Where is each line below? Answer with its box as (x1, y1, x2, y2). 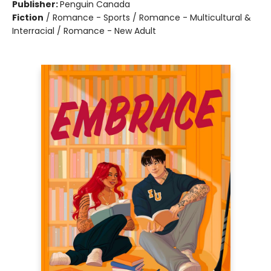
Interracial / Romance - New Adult (12, 25, 156, 38)
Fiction (12, 11, 44, 24)
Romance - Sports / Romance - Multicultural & (53, 11, 251, 24)
